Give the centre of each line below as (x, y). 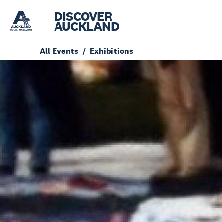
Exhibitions (111, 51)
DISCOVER (83, 16)
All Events (59, 51)
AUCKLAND (87, 26)
